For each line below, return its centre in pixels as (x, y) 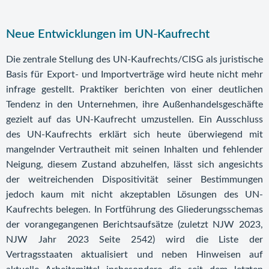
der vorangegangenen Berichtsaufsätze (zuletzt (110, 225)
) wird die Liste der (208, 240)
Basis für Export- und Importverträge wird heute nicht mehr (134, 74)
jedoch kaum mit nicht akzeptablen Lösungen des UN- (134, 195)
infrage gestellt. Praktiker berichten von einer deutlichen (134, 89)
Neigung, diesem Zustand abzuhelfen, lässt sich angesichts (134, 165)
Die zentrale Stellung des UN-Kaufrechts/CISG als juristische (134, 59)
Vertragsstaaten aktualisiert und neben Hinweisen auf (134, 255)
